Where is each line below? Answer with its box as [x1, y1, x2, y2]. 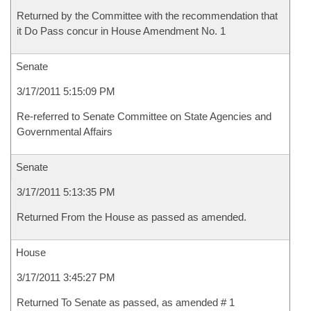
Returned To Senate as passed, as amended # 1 [17, 296, 235, 308]
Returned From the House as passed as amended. [17, 211, 246, 223]
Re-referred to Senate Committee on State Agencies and [17, 110, 271, 122]
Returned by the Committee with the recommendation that [17, 10, 278, 22]
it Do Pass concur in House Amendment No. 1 [17, 25, 226, 37]
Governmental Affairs [17, 126, 112, 137]
